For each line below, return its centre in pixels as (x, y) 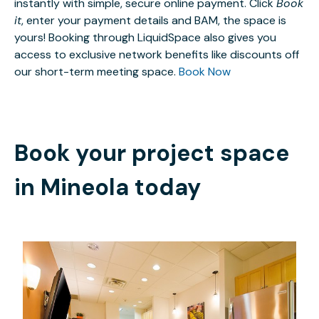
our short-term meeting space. (96, 72)
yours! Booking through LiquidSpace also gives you (145, 38)
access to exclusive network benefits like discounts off (157, 55)
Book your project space (152, 153)
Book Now (205, 72)
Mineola (85, 188)
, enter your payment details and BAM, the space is (154, 21)
